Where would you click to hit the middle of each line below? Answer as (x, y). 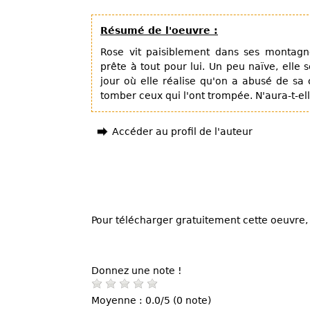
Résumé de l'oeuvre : (159, 30)
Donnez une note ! (137, 270)
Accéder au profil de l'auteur (182, 131)
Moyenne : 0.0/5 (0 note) (151, 300)
